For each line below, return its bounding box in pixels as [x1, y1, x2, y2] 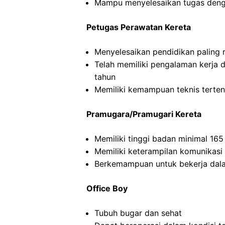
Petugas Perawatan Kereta [86, 22, 191, 32]
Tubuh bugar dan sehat [94, 208, 182, 218]
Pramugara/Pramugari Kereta [86, 109, 201, 119]
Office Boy [86, 183, 128, 193]
